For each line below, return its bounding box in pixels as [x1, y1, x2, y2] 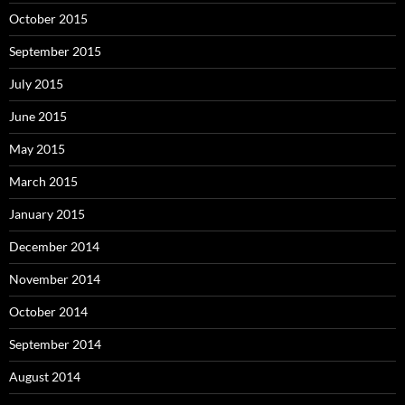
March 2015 [9, 174, 78, 190]
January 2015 [9, 206, 85, 222]
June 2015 [9, 108, 67, 125]
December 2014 [9, 239, 99, 255]
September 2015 [9, 43, 101, 60]
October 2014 [9, 304, 88, 320]
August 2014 [9, 369, 80, 385]
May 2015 [9, 141, 65, 157]
